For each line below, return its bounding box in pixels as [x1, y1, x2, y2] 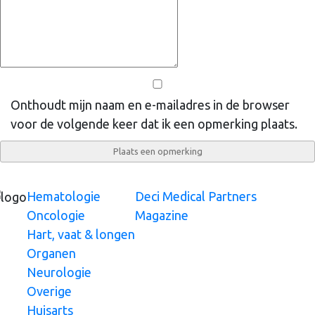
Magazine [135, 207, 188, 222]
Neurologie [27, 264, 91, 279]
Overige [27, 283, 72, 298]
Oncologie [27, 207, 85, 222]
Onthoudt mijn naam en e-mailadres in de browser [11, 97, 290, 112]
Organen [27, 245, 76, 260]
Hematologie [27, 188, 101, 203]
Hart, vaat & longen [27, 226, 135, 241]
